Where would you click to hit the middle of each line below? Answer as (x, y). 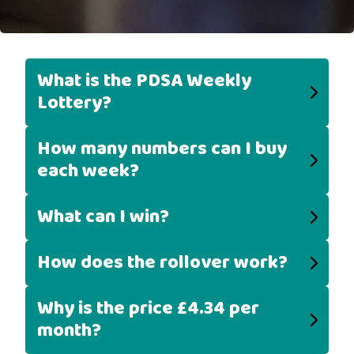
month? (69, 331)
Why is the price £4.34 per (148, 309)
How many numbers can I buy (162, 149)
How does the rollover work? (162, 263)
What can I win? (103, 217)
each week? (88, 171)
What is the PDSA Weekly (144, 81)
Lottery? (74, 103)
